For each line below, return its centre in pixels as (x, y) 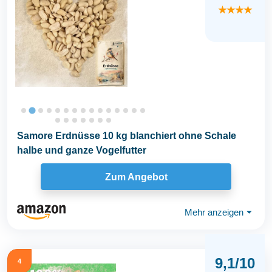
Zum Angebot (136, 177)
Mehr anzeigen (214, 212)
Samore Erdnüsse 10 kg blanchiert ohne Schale (127, 136)
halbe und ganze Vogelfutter (82, 150)
